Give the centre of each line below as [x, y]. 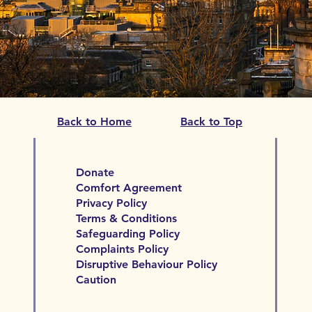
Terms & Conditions [126, 218]
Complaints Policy [122, 249]
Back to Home [94, 122]
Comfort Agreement [129, 188]
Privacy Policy [111, 203]
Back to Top [211, 122]
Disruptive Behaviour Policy [147, 264]
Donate [95, 172]
